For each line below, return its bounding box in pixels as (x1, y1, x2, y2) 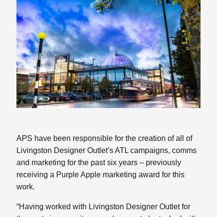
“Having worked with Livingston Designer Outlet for (16, 202, 191, 211)
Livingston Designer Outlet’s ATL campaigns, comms (16, 146, 197, 155)
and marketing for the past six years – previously (16, 158, 182, 167)
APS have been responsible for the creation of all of (16, 134, 193, 142)
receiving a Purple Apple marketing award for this (16, 170, 185, 179)
